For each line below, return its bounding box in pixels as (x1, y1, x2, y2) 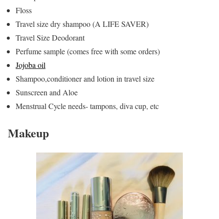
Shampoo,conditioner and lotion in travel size (16, 73, 154, 84)
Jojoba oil (16, 59, 45, 70)
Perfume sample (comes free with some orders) (16, 45, 160, 56)
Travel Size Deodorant (16, 32, 85, 43)
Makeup (8, 124, 49, 141)
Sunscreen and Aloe (16, 87, 78, 97)
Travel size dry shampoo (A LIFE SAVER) (16, 18, 149, 29)
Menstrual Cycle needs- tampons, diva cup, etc (16, 100, 159, 111)
